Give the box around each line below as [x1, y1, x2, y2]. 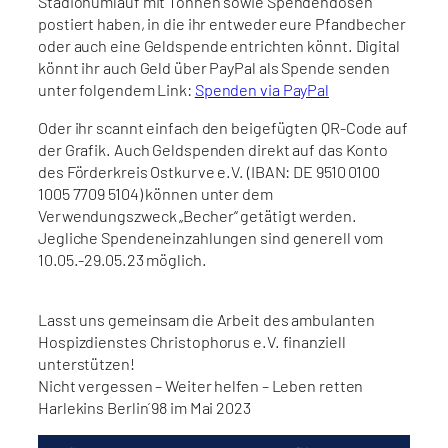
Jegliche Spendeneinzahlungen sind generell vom [38, 227, 384, 247]
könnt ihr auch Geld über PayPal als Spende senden [38, 57, 391, 77]
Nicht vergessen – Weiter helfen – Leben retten [38, 376, 364, 396]
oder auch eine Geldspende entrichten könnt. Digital [38, 35, 400, 55]
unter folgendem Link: [38, 79, 195, 99]
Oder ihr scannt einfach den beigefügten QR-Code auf [38, 117, 408, 137]
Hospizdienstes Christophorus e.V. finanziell [38, 332, 346, 352]
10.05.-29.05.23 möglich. [38, 249, 207, 269]
